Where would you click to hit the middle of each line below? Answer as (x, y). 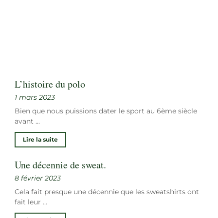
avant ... (27, 121)
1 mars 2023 (35, 98)
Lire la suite (40, 140)
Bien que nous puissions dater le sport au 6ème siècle (106, 111)
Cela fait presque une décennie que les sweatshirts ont (107, 192)
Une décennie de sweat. (60, 165)
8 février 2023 (38, 178)
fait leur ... (31, 202)
